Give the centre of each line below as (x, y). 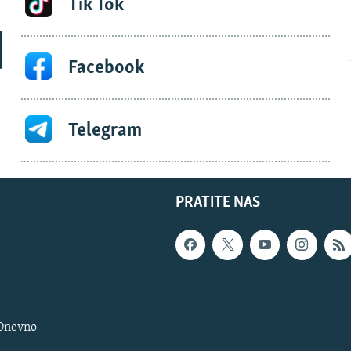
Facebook (106, 67)
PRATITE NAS (218, 203)
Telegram (105, 130)
